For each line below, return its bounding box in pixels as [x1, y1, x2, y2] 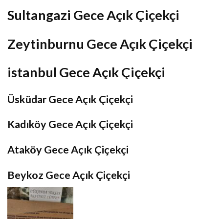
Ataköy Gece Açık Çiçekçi [7, 143, 129, 156]
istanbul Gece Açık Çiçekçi [7, 64, 165, 81]
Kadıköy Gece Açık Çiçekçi [7, 118, 133, 131]
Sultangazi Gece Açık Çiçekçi [7, 6, 179, 23]
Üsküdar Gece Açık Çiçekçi [7, 92, 133, 106]
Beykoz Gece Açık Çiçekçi [7, 168, 130, 181]
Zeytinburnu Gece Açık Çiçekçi [7, 35, 193, 52]
